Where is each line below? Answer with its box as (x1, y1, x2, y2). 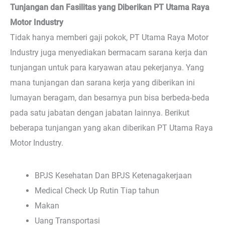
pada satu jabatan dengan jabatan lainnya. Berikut (10, 107, 189, 118)
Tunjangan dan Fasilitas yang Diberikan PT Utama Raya (10, 2, 209, 12)
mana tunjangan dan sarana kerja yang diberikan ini (10, 77, 195, 87)
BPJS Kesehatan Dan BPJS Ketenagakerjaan (35, 171, 192, 180)
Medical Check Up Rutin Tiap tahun (35, 186, 160, 195)
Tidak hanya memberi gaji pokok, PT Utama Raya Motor (10, 32, 208, 42)
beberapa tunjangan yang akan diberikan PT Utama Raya (10, 123, 213, 133)
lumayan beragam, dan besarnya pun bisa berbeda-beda (10, 92, 209, 102)
